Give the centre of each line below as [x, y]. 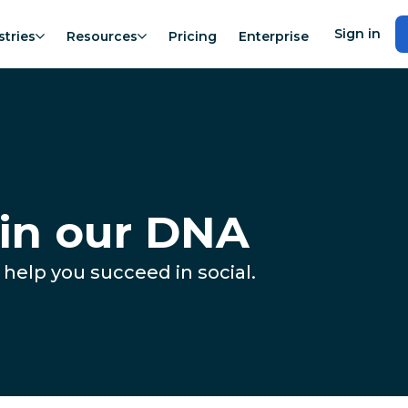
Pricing [193, 36]
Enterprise [274, 36]
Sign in [358, 33]
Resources [102, 36]
